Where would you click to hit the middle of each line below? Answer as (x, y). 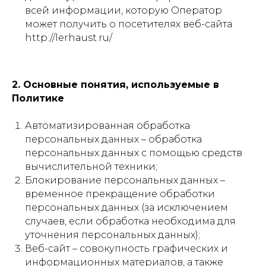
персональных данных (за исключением (126, 208)
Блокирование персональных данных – (125, 180)
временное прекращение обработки (120, 194)
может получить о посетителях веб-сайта (129, 24)
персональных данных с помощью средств (134, 153)
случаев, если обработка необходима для (130, 221)
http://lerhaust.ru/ (69, 38)
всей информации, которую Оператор (123, 10)
